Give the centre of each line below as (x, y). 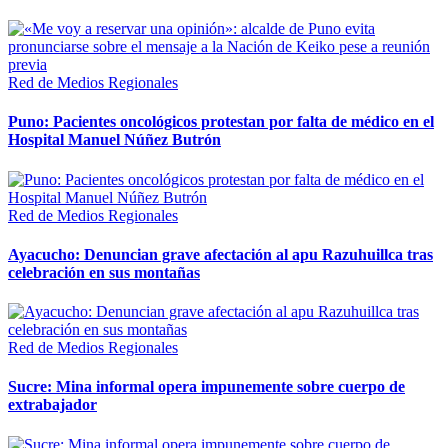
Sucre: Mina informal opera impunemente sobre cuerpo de (206, 387)
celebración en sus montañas (104, 272)
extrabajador (52, 405)
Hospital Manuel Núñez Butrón (114, 140)
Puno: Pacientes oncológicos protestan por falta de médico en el (221, 122)
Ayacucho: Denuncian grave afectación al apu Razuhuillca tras (220, 254)
